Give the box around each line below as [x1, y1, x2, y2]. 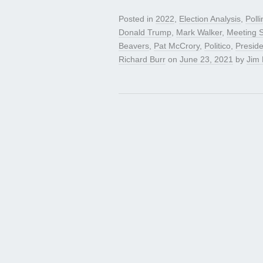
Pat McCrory [154, 41, 200, 51]
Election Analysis [179, 14, 241, 24]
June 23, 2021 [180, 55, 233, 65]
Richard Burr [119, 55, 166, 65]
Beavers [119, 41, 149, 51]
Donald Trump [119, 28, 171, 38]
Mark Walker [176, 28, 222, 38]
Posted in [119, 14, 156, 24]
